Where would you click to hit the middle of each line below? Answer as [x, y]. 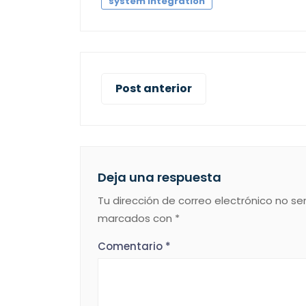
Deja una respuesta [159, 177]
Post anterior [154, 88]
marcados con [136, 218]
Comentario [131, 246]
